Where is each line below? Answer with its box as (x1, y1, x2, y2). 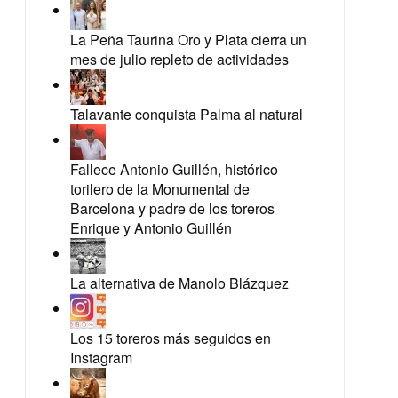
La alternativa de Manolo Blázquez (69, 273, 289, 293)
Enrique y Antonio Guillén (69, 218, 232, 238)
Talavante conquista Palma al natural (69, 104, 303, 124)
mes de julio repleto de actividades (69, 49, 289, 69)
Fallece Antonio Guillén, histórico (69, 159, 278, 179)
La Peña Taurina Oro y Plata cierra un (69, 29, 306, 50)
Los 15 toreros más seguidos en (69, 328, 271, 348)
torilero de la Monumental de (69, 179, 250, 199)
